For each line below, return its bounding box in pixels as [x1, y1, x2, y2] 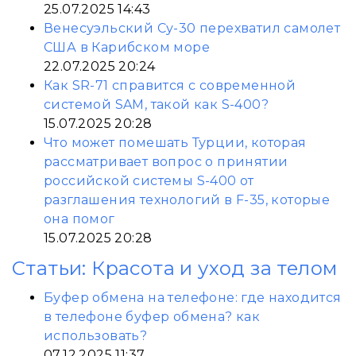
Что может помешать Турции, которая [44, 135, 307, 150]
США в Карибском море [44, 40, 210, 55]
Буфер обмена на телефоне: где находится [44, 290, 342, 305]
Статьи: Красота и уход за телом [12, 257, 338, 280]
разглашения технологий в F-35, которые [44, 192, 331, 207]
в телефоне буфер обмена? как [44, 309, 261, 324]
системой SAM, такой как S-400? [44, 97, 269, 112]
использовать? [44, 328, 148, 343]
